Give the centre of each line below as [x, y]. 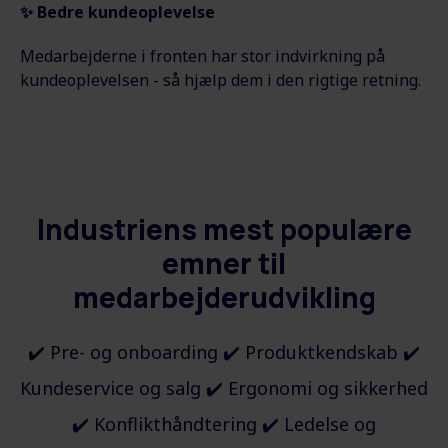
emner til [224, 262]
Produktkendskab [324, 351]
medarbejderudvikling [224, 296]
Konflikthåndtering [178, 423]
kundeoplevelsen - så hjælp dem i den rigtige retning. [222, 79]
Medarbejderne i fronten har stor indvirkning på [202, 55]
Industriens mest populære [224, 228]
